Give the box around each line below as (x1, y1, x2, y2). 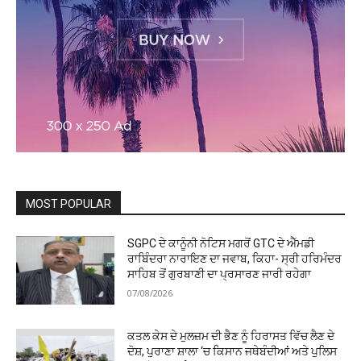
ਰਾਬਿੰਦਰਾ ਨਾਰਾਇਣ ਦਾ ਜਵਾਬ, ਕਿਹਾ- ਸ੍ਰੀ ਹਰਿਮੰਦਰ (127, 251, 342, 265)
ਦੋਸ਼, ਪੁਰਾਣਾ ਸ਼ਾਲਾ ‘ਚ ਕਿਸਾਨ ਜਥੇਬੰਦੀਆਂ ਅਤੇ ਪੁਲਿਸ (127, 345, 338, 359)
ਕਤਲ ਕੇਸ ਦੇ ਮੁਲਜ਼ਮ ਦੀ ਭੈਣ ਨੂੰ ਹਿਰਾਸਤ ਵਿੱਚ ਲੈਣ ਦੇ (127, 330, 335, 343)
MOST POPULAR (26, 197, 111, 210)
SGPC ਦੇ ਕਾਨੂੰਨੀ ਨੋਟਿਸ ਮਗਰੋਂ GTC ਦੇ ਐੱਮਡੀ (127, 236, 315, 250)
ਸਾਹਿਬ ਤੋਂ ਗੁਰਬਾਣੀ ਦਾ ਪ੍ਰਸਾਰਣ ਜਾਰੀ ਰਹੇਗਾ (127, 267, 312, 280)
